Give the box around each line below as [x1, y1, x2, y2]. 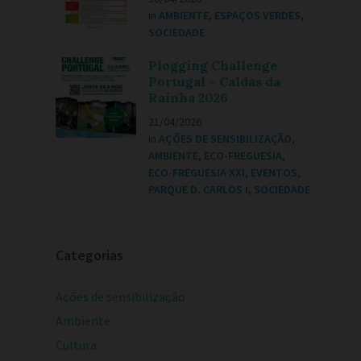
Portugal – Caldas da [148, 73, 281, 89]
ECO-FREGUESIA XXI [148, 165, 246, 180]
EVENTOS [251, 165, 298, 180]
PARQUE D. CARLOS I [148, 182, 249, 197]
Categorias [56, 246, 124, 264]
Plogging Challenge [148, 57, 278, 73]
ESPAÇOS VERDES [214, 8, 301, 23]
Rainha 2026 [148, 89, 229, 106]
